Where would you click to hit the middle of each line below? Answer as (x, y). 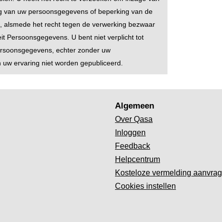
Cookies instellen (146, 186)
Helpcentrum (138, 159)
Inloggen (131, 133)
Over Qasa (134, 119)
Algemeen (135, 106)
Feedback (133, 146)
